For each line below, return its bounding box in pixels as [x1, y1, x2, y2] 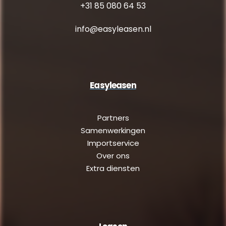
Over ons [96, 150, 130, 161]
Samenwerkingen [81, 125, 145, 136]
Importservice [87, 138, 139, 149]
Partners [97, 112, 129, 124]
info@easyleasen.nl [75, 23, 151, 35]
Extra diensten [86, 163, 140, 174]
